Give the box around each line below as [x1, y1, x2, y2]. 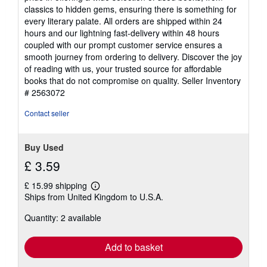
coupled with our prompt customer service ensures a [24, 38, 222, 51]
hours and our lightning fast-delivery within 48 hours [24, 26, 219, 39]
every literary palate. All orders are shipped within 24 [24, 14, 222, 27]
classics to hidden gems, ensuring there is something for [24, 2, 237, 15]
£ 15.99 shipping [24, 179, 89, 191]
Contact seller [24, 107, 69, 118]
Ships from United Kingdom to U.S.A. [24, 190, 163, 203]
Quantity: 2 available [24, 211, 101, 223]
